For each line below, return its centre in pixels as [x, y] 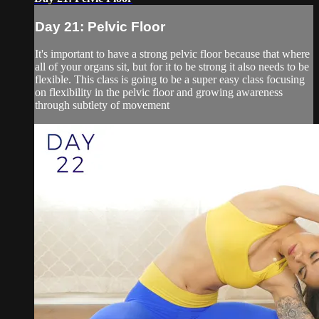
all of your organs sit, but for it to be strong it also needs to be [172, 67]
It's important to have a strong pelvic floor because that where [172, 54]
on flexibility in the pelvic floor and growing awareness [159, 93]
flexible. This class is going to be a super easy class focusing [170, 80]
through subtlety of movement [102, 105]
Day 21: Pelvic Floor [100, 26]
